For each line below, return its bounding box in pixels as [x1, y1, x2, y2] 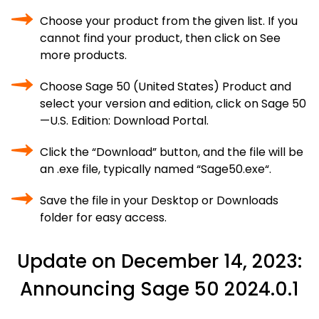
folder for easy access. [40, 209, 167, 226]
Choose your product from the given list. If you [40, 13, 298, 29]
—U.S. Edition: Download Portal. [40, 113, 209, 129]
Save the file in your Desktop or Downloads [40, 192, 278, 209]
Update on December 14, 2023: [17, 249, 302, 274]
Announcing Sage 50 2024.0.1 [20, 276, 299, 302]
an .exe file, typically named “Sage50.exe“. [40, 161, 271, 177]
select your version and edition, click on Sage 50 [40, 95, 306, 112]
